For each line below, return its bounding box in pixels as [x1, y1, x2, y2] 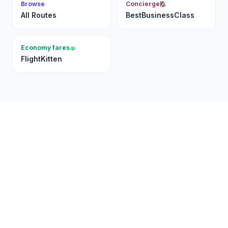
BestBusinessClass [126, 11, 194, 19]
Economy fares [21, 44, 70, 51]
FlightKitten [21, 54, 62, 63]
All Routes [21, 11, 56, 19]
